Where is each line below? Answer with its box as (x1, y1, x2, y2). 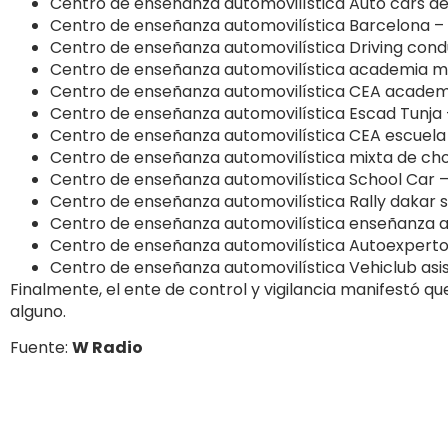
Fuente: (10, 336, 72, 360)
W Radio (72, 336, 143, 360)
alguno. (10, 299, 66, 323)
